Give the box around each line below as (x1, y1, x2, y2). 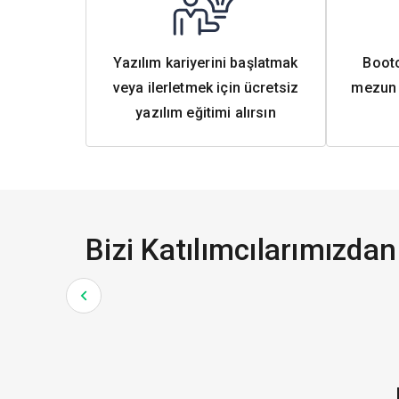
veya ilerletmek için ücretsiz (112, 79, 299, 96)
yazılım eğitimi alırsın (135, 104, 276, 121)
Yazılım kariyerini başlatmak (113, 54, 298, 71)
